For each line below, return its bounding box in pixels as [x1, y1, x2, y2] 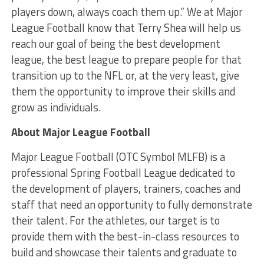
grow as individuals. [11, 98, 101, 115]
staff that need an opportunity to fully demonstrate [11, 196, 252, 213]
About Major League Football [11, 123, 150, 140]
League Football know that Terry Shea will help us [11, 19, 241, 36]
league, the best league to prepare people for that [11, 51, 242, 68]
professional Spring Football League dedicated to [11, 164, 235, 181]
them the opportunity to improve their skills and [11, 82, 235, 100]
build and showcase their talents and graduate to [11, 243, 237, 260]
